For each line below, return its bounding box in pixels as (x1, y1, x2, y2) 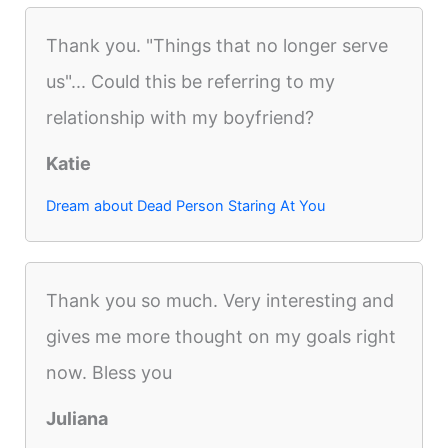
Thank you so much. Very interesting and (46, 289, 395, 311)
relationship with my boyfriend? (46, 106, 315, 128)
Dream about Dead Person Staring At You (46, 196, 326, 215)
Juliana (46, 407, 109, 429)
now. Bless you (46, 361, 173, 383)
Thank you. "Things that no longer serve (46, 34, 389, 56)
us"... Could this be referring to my (46, 70, 336, 92)
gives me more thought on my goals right (46, 325, 397, 347)
